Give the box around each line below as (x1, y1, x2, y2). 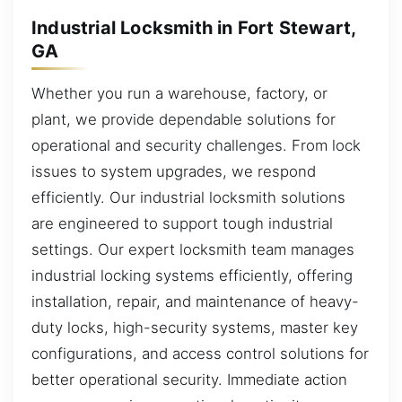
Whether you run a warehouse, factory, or (31, 84, 328, 103)
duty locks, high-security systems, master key (31, 319, 358, 337)
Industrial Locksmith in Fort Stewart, (31, 16, 356, 39)
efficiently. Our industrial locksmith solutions (31, 188, 345, 207)
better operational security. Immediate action (31, 371, 347, 389)
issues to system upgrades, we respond (31, 162, 316, 181)
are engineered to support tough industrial (31, 214, 333, 233)
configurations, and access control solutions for (31, 345, 369, 363)
